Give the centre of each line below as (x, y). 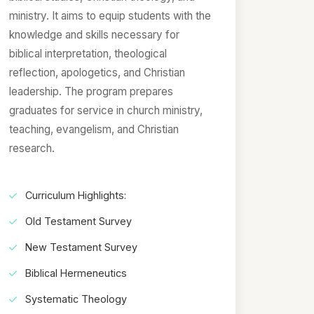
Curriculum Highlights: (75, 195)
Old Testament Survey (77, 221)
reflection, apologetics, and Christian (97, 73)
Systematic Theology (75, 299)
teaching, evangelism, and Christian (94, 130)
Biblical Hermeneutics (75, 273)
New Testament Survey (80, 247)
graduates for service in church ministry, (106, 111)
